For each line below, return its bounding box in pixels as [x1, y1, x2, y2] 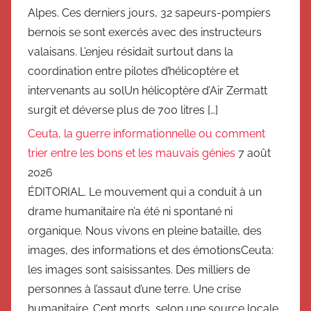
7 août [238, 146, 271, 160]
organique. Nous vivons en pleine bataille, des [28, 224, 262, 237]
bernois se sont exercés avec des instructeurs [28, 25, 262, 39]
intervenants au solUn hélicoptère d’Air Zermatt [28, 83, 267, 97]
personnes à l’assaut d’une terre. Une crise [28, 283, 241, 296]
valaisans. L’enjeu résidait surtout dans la [28, 44, 233, 58]
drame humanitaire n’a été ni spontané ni [28, 205, 233, 218]
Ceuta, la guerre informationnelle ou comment [28, 127, 265, 140]
